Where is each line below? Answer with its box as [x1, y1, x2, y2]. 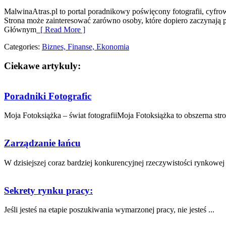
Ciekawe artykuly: [4, 61, 81, 72]
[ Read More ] [36, 25, 85, 34]
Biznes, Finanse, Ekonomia [42, 42, 129, 51]
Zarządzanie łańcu [4, 138, 81, 149]
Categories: [4, 42, 42, 51]
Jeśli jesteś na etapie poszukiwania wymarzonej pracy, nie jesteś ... [4, 205, 214, 214]
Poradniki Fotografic [4, 90, 91, 101]
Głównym [4, 25, 36, 34]
